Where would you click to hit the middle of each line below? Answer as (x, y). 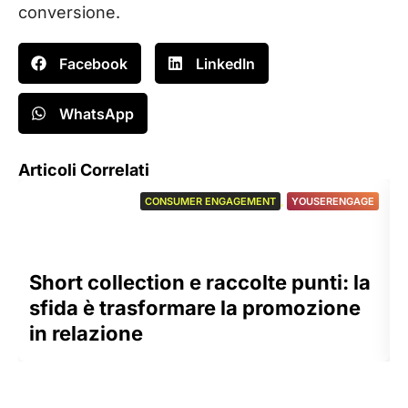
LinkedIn (225, 63)
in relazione (86, 334)
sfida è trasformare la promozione (195, 308)
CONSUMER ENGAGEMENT (210, 202)
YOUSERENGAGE (333, 202)
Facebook (93, 63)
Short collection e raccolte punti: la (200, 283)
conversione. (69, 13)
